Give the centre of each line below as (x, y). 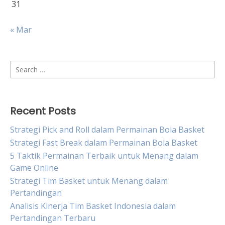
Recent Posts (43, 111)
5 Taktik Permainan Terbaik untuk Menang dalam (104, 156)
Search (22, 66)
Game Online (34, 168)
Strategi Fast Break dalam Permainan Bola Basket (104, 143)
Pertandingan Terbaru (53, 218)
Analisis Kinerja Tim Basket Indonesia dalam (93, 206)
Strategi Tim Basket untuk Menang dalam (89, 181)
